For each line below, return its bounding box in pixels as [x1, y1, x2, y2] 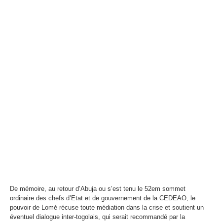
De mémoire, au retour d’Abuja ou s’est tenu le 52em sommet [10, 185, 185, 192]
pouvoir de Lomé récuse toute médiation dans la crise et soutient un [10, 204, 204, 211]
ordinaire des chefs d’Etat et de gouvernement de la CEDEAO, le [10, 194, 195, 202]
